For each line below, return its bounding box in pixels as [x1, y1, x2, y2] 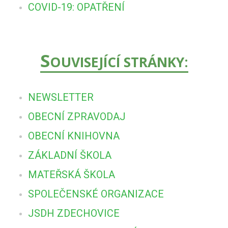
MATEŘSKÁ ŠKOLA [28, 168, 115, 181]
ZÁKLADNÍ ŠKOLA [28, 149, 111, 161]
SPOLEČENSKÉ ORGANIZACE [28, 187, 164, 200]
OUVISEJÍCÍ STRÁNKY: [49, 52, 188, 71]
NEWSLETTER [28, 91, 94, 103]
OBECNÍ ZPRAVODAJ [28, 110, 126, 123]
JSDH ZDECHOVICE [28, 207, 120, 219]
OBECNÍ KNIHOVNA [28, 129, 120, 142]
